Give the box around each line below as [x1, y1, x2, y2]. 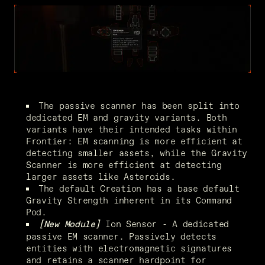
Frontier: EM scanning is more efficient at [26, 134, 243, 147]
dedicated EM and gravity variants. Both [26, 111, 227, 124]
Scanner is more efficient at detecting [26, 158, 222, 171]
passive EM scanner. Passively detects [26, 230, 216, 243]
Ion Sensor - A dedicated [100, 217, 229, 230]
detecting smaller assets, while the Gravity [26, 146, 248, 159]
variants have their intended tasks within [26, 122, 237, 135]
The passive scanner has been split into [38, 99, 240, 112]
